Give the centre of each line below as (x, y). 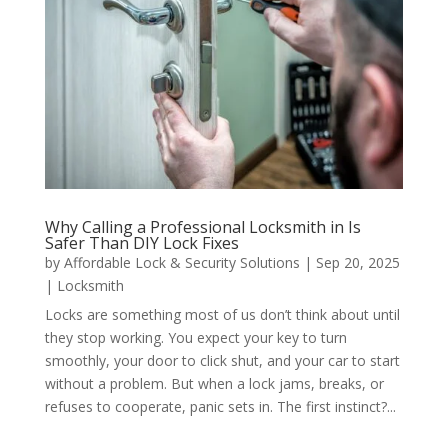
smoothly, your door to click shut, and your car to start (222, 360)
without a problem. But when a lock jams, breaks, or (214, 383)
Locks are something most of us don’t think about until (222, 314)
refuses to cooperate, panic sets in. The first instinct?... (220, 406)
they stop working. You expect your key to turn (195, 337)
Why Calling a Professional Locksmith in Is (202, 226)
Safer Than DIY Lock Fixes (141, 242)
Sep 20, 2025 (357, 262)
